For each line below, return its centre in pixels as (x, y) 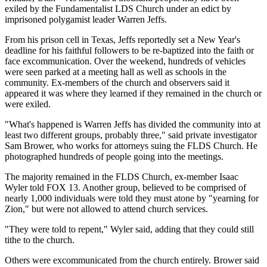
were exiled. (28, 104)
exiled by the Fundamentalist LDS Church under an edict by (118, 9)
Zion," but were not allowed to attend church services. (106, 209)
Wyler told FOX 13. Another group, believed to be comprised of (125, 188)
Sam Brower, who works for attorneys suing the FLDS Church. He (131, 146)
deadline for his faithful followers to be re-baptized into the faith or (129, 51)
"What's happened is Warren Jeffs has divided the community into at (133, 125)
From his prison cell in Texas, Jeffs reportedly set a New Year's (122, 40)
